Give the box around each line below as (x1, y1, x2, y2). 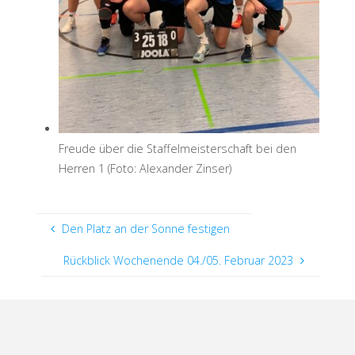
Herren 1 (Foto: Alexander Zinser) (58, 161, 231, 177)
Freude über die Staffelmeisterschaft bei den (58, 141, 296, 157)
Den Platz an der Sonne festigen (61, 220, 230, 236)
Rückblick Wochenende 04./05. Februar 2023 (63, 253, 294, 269)
